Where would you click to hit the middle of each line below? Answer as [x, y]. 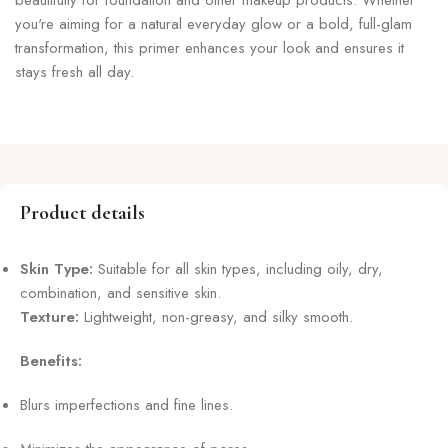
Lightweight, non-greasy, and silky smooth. [216, 316]
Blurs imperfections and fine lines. [126, 404]
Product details [82, 212]
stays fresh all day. [74, 71]
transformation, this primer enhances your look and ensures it [209, 47]
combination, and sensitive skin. [120, 292]
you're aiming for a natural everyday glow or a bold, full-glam [213, 23]
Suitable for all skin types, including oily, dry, [238, 268]
